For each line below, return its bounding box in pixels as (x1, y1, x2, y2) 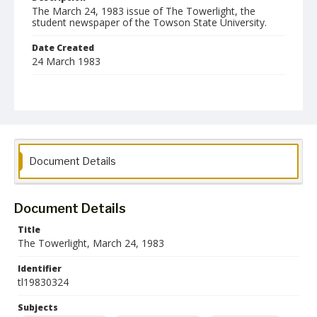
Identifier (18, 263, 62, 275)
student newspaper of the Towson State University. (32, 16, 267, 29)
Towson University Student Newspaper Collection (39, 179, 236, 191)
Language (32, 122, 76, 134)
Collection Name (32, 164, 108, 176)
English (39, 137, 67, 149)
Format (32, 81, 66, 93)
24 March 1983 (32, 54, 100, 68)
